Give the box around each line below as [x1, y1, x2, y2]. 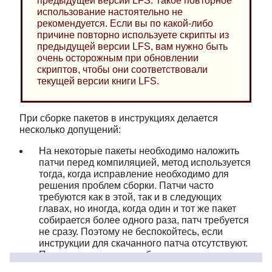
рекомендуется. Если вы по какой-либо [36, 18, 213, 29]
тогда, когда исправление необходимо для [39, 168, 229, 179]
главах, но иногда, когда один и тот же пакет [39, 203, 236, 214]
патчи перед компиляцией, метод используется [39, 157, 251, 168]
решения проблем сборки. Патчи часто [39, 180, 214, 191]
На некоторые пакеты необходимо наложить [39, 145, 239, 156]
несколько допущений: [19, 124, 121, 135]
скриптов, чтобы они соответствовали [36, 64, 208, 75]
